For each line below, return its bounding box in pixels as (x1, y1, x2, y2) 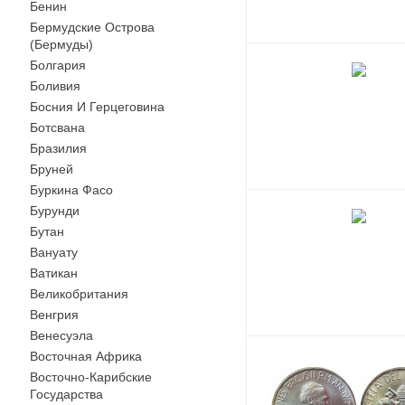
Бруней (30, 162, 73, 176)
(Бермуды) (30, 37, 93, 52)
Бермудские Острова (30, 20, 155, 34)
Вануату (30, 245, 78, 259)
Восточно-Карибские (30, 370, 152, 384)
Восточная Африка (30, 349, 142, 363)
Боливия (30, 79, 80, 93)
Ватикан (30, 266, 78, 280)
